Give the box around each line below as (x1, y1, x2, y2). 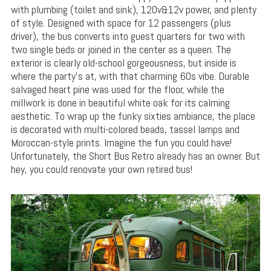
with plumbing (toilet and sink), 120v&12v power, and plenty (10, 2, 256, 16)
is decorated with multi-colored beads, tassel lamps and (10, 122, 240, 136)
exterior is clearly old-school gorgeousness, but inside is (10, 55, 237, 70)
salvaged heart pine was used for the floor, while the (10, 82, 224, 96)
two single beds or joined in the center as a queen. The (10, 42, 231, 56)
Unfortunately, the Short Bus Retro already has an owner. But (10, 148, 260, 163)
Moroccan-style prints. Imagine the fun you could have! (10, 135, 232, 149)
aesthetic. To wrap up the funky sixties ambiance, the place (10, 108, 255, 123)
